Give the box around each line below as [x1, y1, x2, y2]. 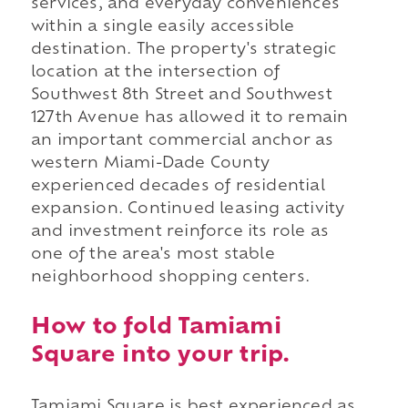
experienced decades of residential [30, 179, 325, 195]
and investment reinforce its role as [30, 225, 330, 240]
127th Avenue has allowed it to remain [30, 111, 349, 127]
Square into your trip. [30, 344, 291, 367]
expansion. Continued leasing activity [30, 202, 345, 218]
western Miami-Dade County [30, 157, 270, 172]
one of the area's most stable [30, 248, 275, 263]
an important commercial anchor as [30, 134, 334, 149]
